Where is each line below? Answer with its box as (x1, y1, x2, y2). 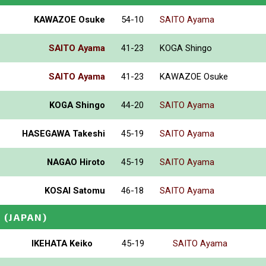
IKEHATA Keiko (31, 237, 93, 249)
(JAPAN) (4, 211, 47, 223)
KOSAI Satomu (45, 185, 105, 196)
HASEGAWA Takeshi (22, 128, 105, 139)
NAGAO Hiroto (47, 156, 105, 167)
